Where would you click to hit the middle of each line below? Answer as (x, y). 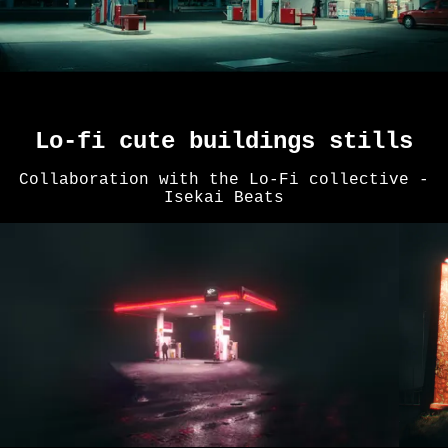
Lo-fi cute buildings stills (224, 141)
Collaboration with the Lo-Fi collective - (224, 179)
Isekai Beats (224, 197)
